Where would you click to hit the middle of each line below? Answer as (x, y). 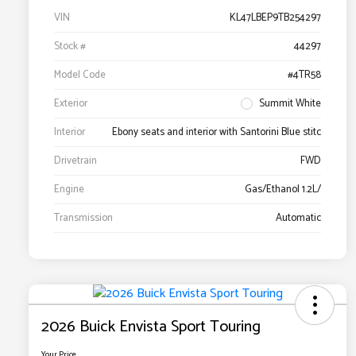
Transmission (83, 219)
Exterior (71, 104)
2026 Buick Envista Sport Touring (151, 327)
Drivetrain (75, 161)
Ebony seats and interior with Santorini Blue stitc (217, 133)
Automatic (298, 219)
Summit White (290, 104)
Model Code (80, 75)
